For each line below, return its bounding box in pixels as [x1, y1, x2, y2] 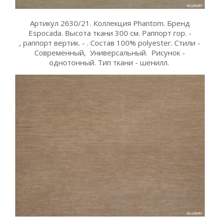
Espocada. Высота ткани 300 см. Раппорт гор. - [28, 28, 192, 38]
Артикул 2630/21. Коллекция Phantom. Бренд [29, 18, 190, 28]
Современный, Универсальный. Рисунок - [34, 48, 186, 58]
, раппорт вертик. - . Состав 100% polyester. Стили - [19, 38, 201, 48]
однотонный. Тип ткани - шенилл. [49, 57, 171, 68]
